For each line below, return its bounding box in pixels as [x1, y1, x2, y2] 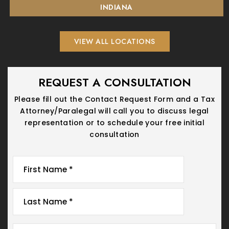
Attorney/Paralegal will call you [20, 105, 145, 116]
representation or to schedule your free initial [25, 117, 204, 128]
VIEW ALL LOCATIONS [74, 36, 155, 47]
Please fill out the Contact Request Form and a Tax [14, 94, 215, 104]
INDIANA [100, 2, 133, 13]
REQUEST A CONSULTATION [38, 74, 191, 90]
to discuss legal [144, 105, 209, 116]
